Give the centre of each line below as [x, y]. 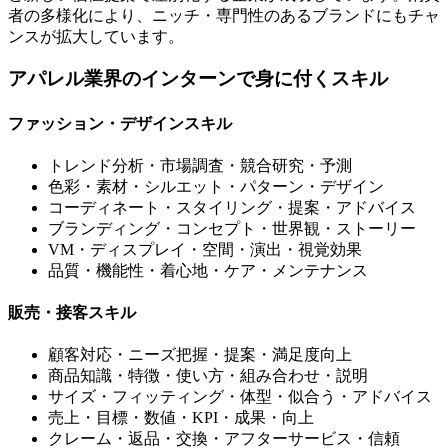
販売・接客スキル [72, 313]
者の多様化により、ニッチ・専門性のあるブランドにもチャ [224, 15]
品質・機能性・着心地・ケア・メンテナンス [208, 270]
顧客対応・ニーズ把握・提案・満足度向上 [200, 355]
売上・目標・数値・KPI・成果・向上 [181, 418]
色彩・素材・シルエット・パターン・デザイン [216, 186]
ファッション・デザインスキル [120, 123]
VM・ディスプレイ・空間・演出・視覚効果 [205, 249]
